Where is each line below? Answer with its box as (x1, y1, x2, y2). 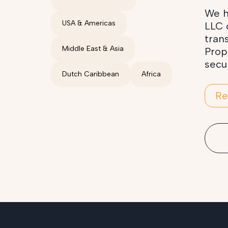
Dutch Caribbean (62, 70, 119, 78)
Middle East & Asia (62, 44, 124, 53)
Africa (141, 70, 161, 78)
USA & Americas (62, 19, 116, 27)
